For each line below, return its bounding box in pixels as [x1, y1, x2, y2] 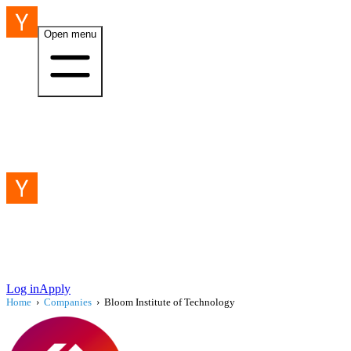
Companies [44, 296, 92, 308]
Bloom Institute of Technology [104, 296, 235, 308]
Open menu [44, 28, 96, 40]
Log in [6, 282, 39, 295]
